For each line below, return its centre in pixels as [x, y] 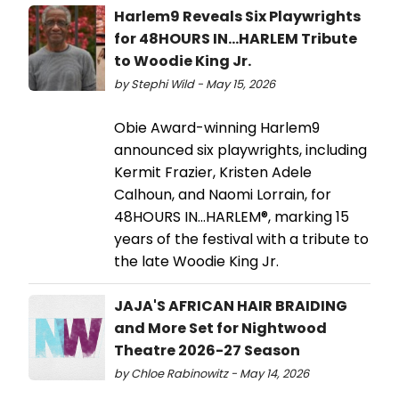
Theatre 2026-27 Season [207, 350]
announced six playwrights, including [240, 150]
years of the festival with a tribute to [241, 239]
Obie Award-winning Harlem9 [217, 127]
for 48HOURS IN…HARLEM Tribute [236, 38]
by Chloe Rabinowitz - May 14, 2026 [212, 373]
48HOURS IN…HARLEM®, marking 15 [232, 216]
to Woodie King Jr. [183, 61]
